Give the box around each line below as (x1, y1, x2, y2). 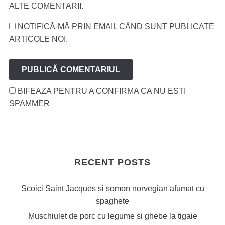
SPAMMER (9, 99, 50, 108)
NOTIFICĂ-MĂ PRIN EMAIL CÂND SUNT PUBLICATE (17, 22, 214, 31)
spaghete (96, 197, 129, 205)
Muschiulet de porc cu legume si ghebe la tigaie (28, 212, 197, 220)
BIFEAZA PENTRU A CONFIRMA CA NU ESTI (15, 87, 186, 95)
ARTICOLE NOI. (9, 35, 68, 43)
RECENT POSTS (74, 157, 151, 167)
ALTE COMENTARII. (9, 2, 83, 10)
